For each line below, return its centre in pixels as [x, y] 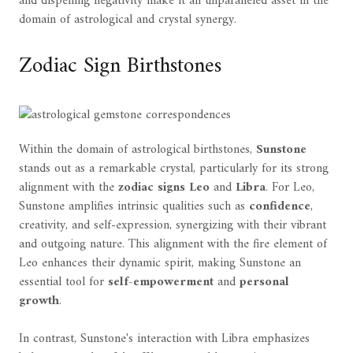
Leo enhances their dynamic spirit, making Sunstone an [160, 263]
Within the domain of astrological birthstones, [137, 150]
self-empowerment [161, 282]
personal [264, 282]
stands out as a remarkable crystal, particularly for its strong [174, 169]
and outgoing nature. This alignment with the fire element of [173, 244]
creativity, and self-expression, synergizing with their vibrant [173, 225]
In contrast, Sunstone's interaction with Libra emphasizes [164, 339]
